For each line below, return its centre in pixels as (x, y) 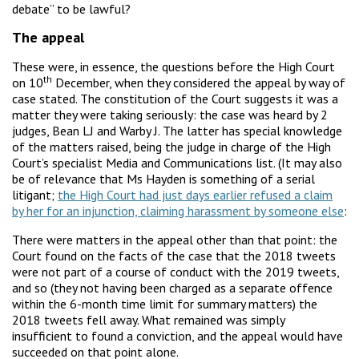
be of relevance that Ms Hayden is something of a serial (163, 178)
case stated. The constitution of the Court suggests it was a (175, 98)
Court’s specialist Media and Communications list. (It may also (177, 162)
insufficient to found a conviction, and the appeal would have (177, 335)
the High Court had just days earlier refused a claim (195, 194)
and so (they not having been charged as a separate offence (172, 287)
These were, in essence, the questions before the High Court (173, 66)
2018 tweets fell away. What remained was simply (148, 319)
